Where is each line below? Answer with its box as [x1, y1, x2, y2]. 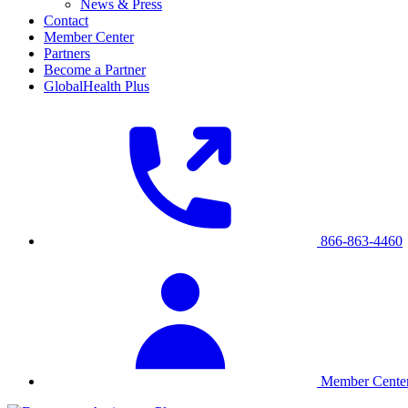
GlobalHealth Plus [44, 78, 149, 95]
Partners [44, 46, 90, 62]
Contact [44, 13, 88, 29]
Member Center [44, 29, 134, 46]
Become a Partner [44, 62, 146, 78]
